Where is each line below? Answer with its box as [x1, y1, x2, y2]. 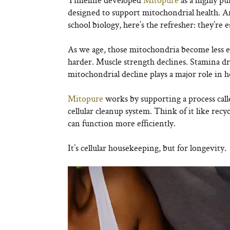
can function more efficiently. [68, 117, 176, 129]
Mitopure [68, 92, 103, 105]
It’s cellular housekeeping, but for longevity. [68, 142, 226, 154]
